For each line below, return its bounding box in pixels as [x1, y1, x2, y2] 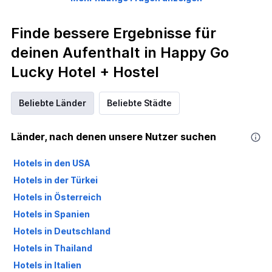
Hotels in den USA [13, 158, 90, 168]
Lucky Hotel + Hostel [11, 63, 159, 81]
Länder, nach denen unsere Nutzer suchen [11, 131, 216, 143]
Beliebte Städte [107, 98, 172, 108]
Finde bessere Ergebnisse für [11, 24, 216, 42]
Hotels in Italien [13, 260, 81, 270]
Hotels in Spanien [13, 209, 90, 219]
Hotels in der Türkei [13, 175, 98, 185]
